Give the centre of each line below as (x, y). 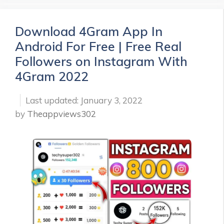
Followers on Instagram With (101, 61)
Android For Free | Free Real (98, 46)
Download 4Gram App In (89, 31)
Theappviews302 (61, 114)
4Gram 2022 (52, 76)
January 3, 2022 (111, 100)
